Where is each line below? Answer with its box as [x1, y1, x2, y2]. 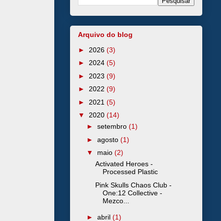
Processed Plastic [102, 168, 158, 176]
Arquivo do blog [78, 30, 133, 38]
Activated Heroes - [95, 160, 153, 168]
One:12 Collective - [102, 188, 162, 197]
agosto [97, 135, 120, 144]
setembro [97, 122, 129, 131]
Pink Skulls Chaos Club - [95, 181, 172, 189]
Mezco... [102, 196, 129, 205]
